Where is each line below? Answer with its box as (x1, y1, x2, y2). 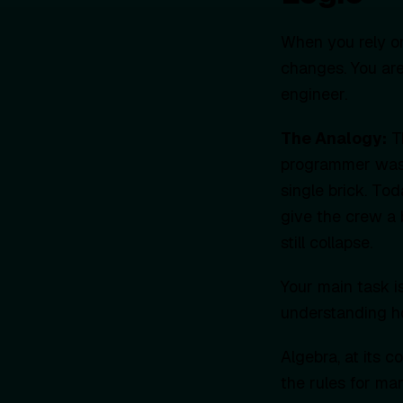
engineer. (281, 83, 347, 104)
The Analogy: (281, 127, 387, 148)
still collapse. (281, 231, 372, 253)
